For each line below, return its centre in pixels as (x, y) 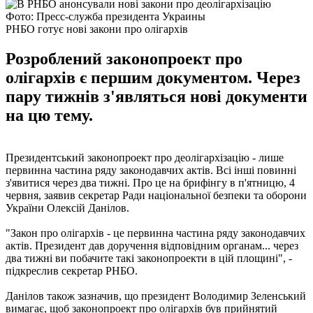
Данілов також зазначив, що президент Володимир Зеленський (156, 296)
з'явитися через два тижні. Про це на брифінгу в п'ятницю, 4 (150, 182)
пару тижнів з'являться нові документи (156, 96)
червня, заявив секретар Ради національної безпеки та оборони (156, 195)
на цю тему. (49, 115)
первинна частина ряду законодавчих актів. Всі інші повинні (151, 170)
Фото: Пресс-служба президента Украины (105, 16)
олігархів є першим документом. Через (153, 77)
